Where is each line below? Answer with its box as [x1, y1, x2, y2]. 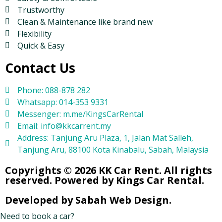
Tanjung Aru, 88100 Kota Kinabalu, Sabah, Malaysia [17, 144, 209, 156]
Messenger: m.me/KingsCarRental [17, 109, 143, 120]
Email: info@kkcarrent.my [17, 120, 111, 132]
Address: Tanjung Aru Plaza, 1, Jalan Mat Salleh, [17, 132, 193, 144]
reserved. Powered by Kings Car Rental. [5, 173, 204, 187]
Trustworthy [17, 4, 64, 16]
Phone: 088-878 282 [17, 85, 90, 96]
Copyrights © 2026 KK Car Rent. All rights [5, 164, 212, 177]
